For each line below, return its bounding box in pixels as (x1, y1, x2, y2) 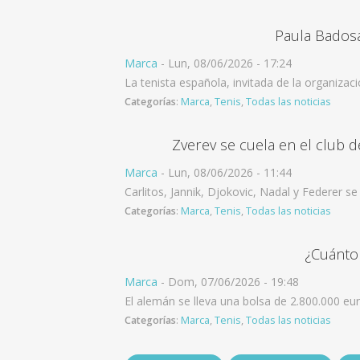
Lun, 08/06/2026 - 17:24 (168, 55, 292, 71)
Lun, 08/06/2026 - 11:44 (168, 165, 292, 180)
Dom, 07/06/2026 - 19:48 (168, 274, 299, 289)
